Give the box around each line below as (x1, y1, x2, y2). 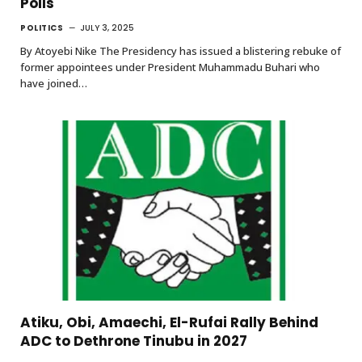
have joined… (20, 75, 87, 90)
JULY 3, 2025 (80, 21, 134, 34)
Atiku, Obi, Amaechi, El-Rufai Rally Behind (20, 313, 318, 333)
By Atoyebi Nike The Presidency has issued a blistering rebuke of (20, 43, 341, 58)
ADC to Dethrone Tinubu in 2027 (20, 331, 247, 351)
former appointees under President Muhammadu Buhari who (20, 59, 320, 74)
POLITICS (20, 21, 63, 34)
